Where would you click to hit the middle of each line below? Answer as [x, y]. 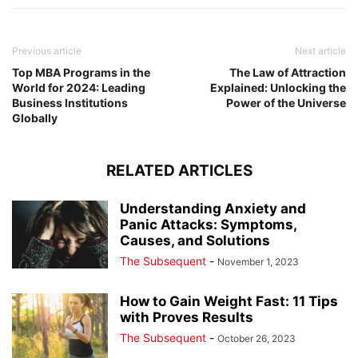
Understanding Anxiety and [213, 209]
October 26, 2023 [257, 339]
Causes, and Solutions [195, 241]
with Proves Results [187, 318]
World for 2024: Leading [79, 88]
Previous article [47, 51]
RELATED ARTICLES [179, 171]
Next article [320, 51]
